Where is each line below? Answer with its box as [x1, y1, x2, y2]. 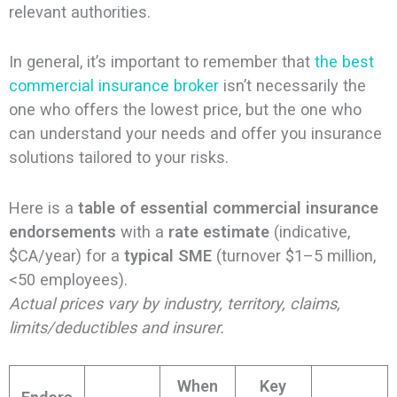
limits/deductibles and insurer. [8, 317, 224, 337]
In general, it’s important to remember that [8, 52, 315, 72]
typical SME [123, 245, 212, 265]
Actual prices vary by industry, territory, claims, [8, 293, 340, 313]
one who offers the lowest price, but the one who [8, 100, 362, 120]
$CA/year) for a [8, 245, 124, 265]
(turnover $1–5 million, [211, 245, 376, 265]
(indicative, [269, 222, 350, 241]
